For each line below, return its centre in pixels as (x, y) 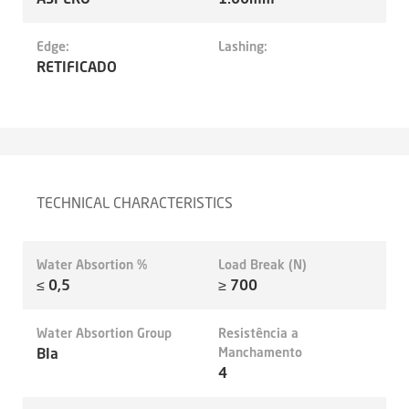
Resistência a (258, 333)
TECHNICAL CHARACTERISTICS (135, 203)
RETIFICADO (77, 67)
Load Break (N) (262, 264)
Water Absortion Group (104, 333)
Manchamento (260, 352)
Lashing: (243, 46)
